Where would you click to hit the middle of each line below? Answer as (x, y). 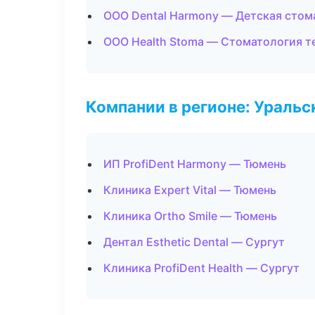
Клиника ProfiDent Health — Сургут (201, 268)
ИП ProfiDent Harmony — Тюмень (195, 164)
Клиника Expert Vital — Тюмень (190, 190)
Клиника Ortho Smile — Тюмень (190, 216)
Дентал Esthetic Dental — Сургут (194, 242)
